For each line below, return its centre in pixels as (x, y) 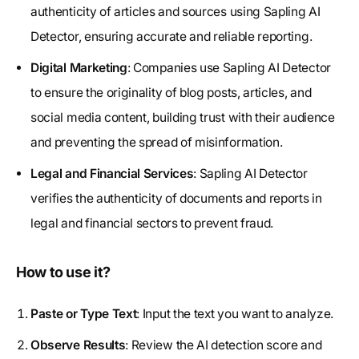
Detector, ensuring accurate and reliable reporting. (171, 36)
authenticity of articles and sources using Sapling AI (175, 11)
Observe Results (78, 345)
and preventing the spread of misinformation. (157, 142)
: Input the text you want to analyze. (235, 313)
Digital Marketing (79, 67)
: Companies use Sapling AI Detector (229, 67)
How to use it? (63, 272)
